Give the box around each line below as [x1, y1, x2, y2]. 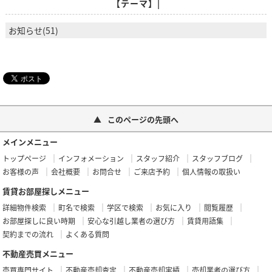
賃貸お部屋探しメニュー [2, 185, 90, 197]
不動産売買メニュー [2, 247, 74, 259]
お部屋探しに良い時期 [2, 215, 76, 226]
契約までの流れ [2, 228, 54, 239]
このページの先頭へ [107, 113, 178, 125]
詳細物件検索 [2, 202, 47, 212]
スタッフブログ [192, 152, 243, 163]
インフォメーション [58, 152, 124, 163]
